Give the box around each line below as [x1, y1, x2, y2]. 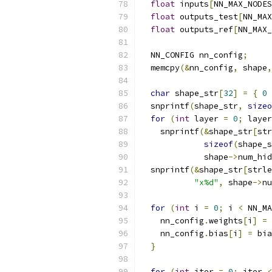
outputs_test [175, 12, 238, 22]
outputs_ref [175, 24, 233, 35]
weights [209, 216, 243, 226]
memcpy [141, 63, 180, 73]
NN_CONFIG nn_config [141, 50, 243, 60]
